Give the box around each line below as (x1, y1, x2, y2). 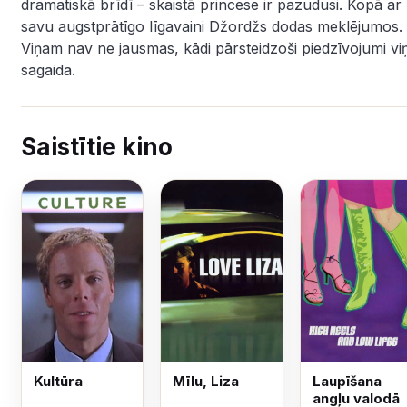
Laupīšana (312, 372, 382, 390)
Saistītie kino (21, 133, 173, 161)
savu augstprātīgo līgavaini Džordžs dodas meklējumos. (21, 17, 402, 35)
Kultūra (34, 372, 83, 390)
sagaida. (21, 61, 75, 79)
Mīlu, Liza (173, 372, 240, 390)
